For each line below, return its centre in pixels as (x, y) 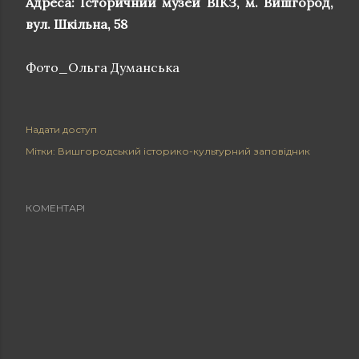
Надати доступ (61, 129)
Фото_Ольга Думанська (103, 67)
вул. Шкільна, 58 (77, 24)
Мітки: (40, 151)
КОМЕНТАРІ (55, 208)
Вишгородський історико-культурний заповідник (184, 151)
